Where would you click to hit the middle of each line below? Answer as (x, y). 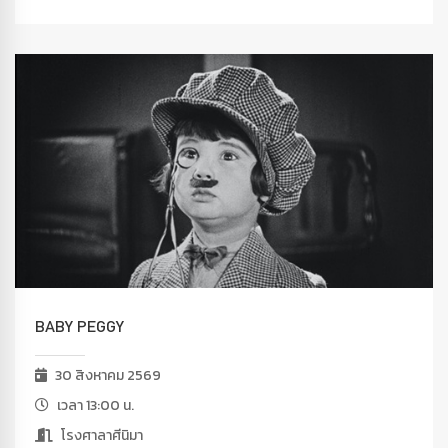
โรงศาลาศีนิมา (100, 435)
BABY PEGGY (79, 325)
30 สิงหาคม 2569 (106, 375)
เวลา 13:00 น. (94, 405)
